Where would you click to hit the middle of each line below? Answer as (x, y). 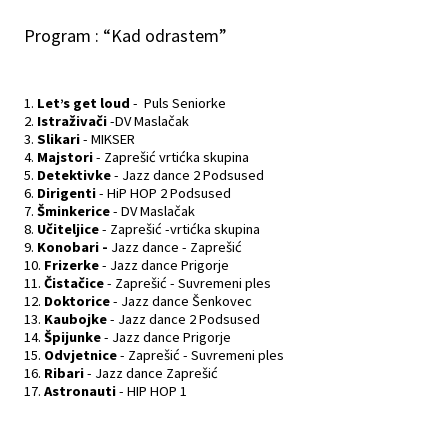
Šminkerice (73, 211)
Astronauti (80, 391)
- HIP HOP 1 (151, 391)
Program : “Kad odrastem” (125, 36)
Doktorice (78, 301)
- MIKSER (109, 139)
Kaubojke (75, 319)
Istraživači (72, 121)
